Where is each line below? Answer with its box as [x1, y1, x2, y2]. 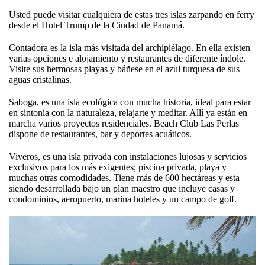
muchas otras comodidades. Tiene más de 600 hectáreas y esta [9, 173, 240, 183]
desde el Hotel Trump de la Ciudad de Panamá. [9, 20, 185, 31]
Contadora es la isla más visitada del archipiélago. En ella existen [9, 43, 250, 53]
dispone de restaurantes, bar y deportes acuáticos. [9, 129, 192, 140]
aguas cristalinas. [9, 75, 72, 85]
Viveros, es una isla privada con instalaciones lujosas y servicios [9, 151, 247, 162]
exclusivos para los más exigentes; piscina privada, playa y [9, 162, 227, 173]
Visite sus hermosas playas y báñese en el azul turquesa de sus [9, 64, 240, 75]
